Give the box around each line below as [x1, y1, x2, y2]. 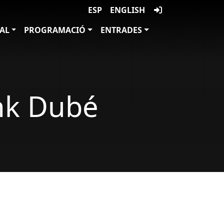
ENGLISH [110, 4, 145, 15]
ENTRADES [100, 24, 142, 35]
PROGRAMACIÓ [24, 24, 86, 35]
